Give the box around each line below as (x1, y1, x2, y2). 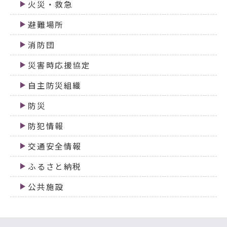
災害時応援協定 (28, 59, 91, 71)
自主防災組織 (28, 79, 82, 91)
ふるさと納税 (28, 160, 82, 172)
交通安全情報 (28, 140, 82, 152)
